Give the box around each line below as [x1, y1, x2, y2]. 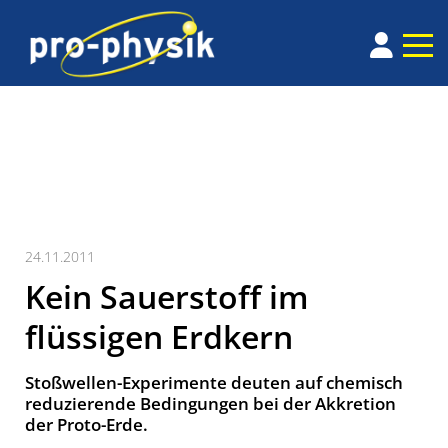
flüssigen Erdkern [25, 315, 293, 359]
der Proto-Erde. [25, 413, 148, 437]
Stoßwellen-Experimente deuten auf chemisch [25, 371, 403, 395]
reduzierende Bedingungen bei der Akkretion [25, 392, 396, 416]
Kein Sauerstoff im [25, 275, 309, 319]
